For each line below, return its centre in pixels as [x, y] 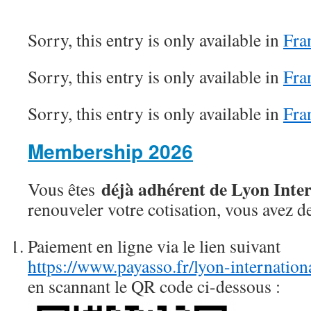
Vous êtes [65, 189]
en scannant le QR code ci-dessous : [154, 286]
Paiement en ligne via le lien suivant [154, 246]
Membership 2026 [110, 151]
